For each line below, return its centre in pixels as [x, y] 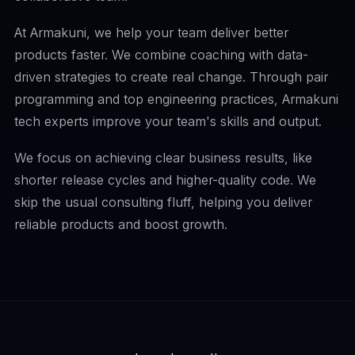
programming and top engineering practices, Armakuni [176, 99]
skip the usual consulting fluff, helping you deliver [163, 202]
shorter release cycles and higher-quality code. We [165, 180]
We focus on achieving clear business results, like [163, 158]
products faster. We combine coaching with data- [161, 55]
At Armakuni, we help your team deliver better [151, 32]
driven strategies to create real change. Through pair [171, 77]
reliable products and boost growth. [121, 224]
